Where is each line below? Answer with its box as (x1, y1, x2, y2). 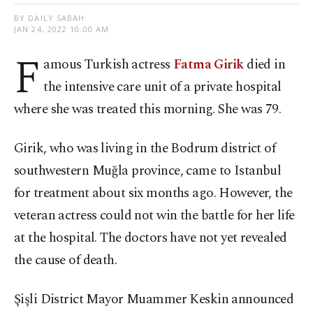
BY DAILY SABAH (14, 12, 85, 23)
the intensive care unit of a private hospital (43, 76, 282, 97)
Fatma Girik (173, 54, 244, 75)
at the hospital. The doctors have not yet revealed (14, 227, 287, 248)
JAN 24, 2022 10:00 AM (14, 23, 110, 34)
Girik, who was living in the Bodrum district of (14, 138, 276, 159)
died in (243, 54, 286, 75)
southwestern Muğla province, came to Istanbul (14, 160, 282, 181)
